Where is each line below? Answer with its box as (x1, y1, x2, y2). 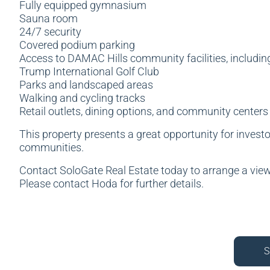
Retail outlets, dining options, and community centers (19, 105, 268, 118)
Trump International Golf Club (19, 65, 159, 78)
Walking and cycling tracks (19, 92, 145, 104)
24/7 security (19, 25, 81, 38)
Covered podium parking (19, 39, 135, 51)
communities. (19, 141, 84, 154)
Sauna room (19, 12, 78, 25)
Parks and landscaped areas (19, 78, 153, 91)
